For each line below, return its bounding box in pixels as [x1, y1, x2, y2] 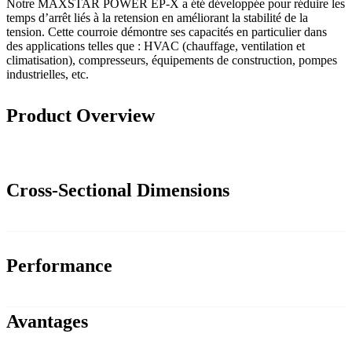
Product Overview [6, 105, 155, 126]
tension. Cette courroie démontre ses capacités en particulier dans [6, 25, 327, 39]
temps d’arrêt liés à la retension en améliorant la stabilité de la [6, 11, 308, 25]
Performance [6, 255, 112, 277]
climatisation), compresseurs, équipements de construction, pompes [6, 53, 337, 68]
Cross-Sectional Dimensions [6, 180, 229, 201]
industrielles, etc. [6, 68, 89, 82]
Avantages [6, 311, 88, 332]
